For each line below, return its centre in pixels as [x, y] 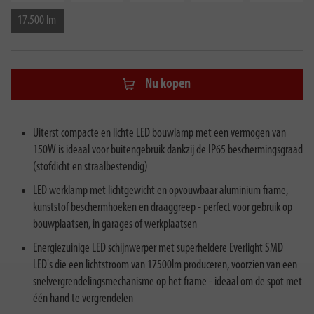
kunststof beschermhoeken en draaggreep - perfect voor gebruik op [163, 207]
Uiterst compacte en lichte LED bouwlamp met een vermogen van [159, 133]
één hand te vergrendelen [83, 299]
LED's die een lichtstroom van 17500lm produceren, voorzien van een [165, 265]
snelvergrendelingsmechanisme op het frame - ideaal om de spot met [168, 282]
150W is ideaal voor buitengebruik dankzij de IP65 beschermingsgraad [168, 150]
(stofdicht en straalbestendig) [90, 167]
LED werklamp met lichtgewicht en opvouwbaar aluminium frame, [161, 191]
